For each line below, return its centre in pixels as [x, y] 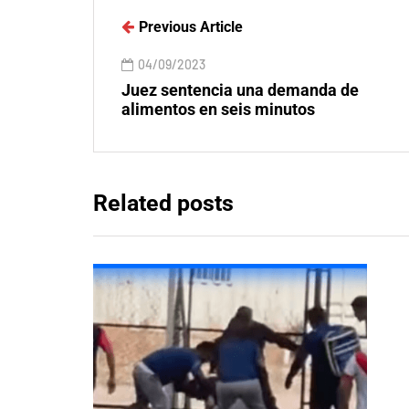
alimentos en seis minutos [218, 109]
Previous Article [191, 27]
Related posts [163, 203]
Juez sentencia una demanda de [240, 90]
